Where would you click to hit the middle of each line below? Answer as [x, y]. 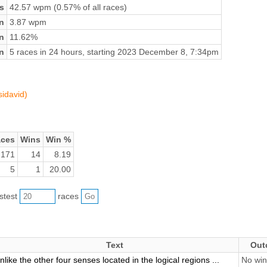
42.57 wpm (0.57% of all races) [68, 7]
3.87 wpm [28, 22]
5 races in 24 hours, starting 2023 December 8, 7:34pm [114, 52]
